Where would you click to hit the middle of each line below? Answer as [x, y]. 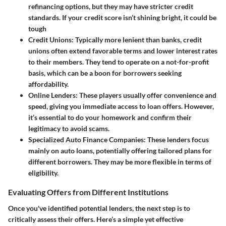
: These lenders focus [176, 140]
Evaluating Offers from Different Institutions [88, 192]
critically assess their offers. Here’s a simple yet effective [96, 219]
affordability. [48, 84]
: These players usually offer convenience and [146, 95]
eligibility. [43, 173]
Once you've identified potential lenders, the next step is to [99, 208]
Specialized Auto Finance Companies [86, 140]
